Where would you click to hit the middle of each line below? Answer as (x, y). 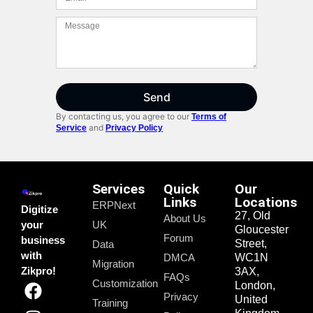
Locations (266, 202)
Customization (125, 283)
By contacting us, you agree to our (124, 116)
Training (110, 303)
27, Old (253, 215)
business (43, 240)
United (251, 299)
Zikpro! (38, 270)
